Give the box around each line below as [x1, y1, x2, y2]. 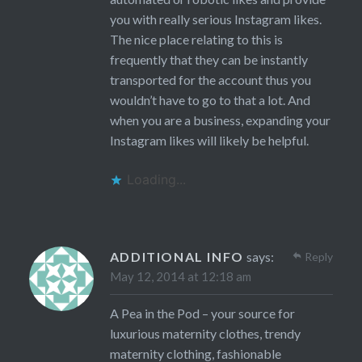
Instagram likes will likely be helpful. [109, 133, 309, 149]
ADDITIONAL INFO [109, 249, 244, 265]
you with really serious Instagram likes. [109, 11, 322, 27]
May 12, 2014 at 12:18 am [109, 269, 251, 284]
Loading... [126, 171, 186, 188]
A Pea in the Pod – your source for [109, 305, 295, 322]
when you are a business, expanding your [109, 112, 330, 128]
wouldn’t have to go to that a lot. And [109, 92, 310, 108]
